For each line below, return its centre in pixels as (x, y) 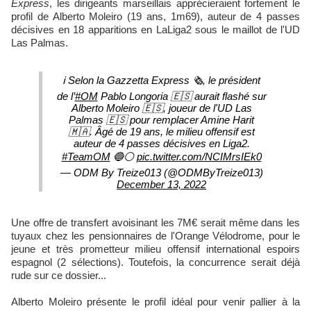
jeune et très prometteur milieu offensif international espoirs (155, 249)
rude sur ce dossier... (59, 276)
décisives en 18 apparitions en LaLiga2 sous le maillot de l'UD (155, 30)
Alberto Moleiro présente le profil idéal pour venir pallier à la (155, 302)
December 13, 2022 (161, 185)
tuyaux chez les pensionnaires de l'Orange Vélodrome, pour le (155, 236)
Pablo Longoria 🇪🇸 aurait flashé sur (182, 96)
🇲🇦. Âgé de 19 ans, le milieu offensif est (161, 132)
